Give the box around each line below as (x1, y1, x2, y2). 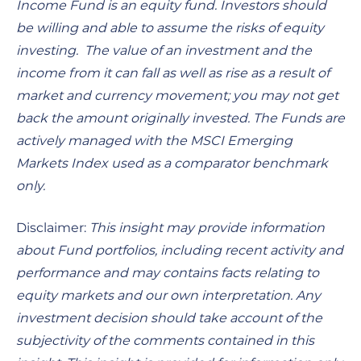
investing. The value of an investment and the (16, 42, 312, 58)
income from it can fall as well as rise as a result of (16, 64, 330, 81)
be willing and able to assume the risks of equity (16, 19, 324, 35)
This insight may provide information (86, 219, 325, 235)
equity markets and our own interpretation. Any (16, 287, 321, 303)
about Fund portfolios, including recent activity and (16, 242, 343, 258)
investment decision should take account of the (16, 309, 322, 326)
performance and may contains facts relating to (16, 264, 319, 280)
